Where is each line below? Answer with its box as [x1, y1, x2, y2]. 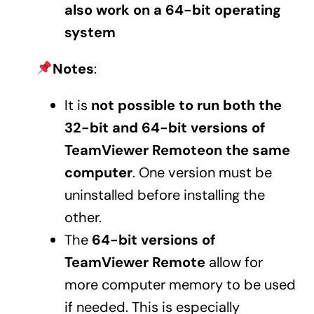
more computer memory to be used [64, 275, 296, 294]
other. [64, 207, 102, 226]
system [64, 22, 116, 41]
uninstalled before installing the [64, 185, 265, 204]
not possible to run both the [90, 95, 282, 114]
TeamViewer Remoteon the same [64, 140, 290, 159]
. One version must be [132, 163, 272, 182]
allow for [205, 252, 263, 271]
